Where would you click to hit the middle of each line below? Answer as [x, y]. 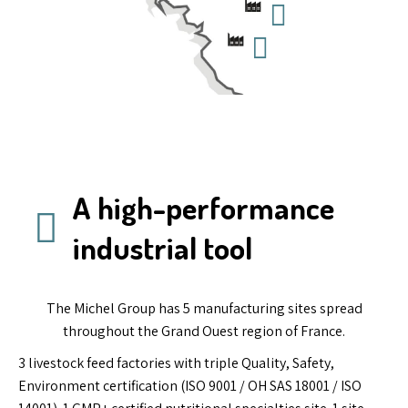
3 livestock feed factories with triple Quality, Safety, [176, 362]
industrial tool [163, 247]
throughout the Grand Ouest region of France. [204, 331]
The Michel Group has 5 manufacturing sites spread [204, 308]
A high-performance [204, 207]
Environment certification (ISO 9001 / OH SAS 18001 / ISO [190, 385]
